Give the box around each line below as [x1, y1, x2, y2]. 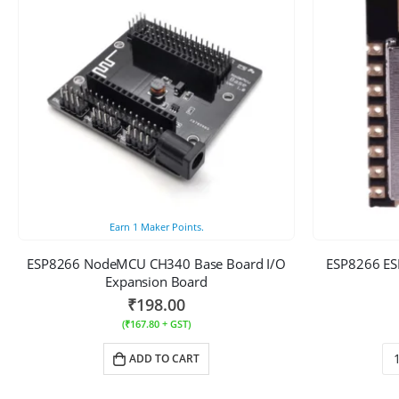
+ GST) [159, 316, 191, 330]
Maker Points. [137, 219, 204, 233]
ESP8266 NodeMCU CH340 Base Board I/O [27, 254, 286, 273]
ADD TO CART [129, 350, 199, 366]
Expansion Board [105, 272, 208, 290]
